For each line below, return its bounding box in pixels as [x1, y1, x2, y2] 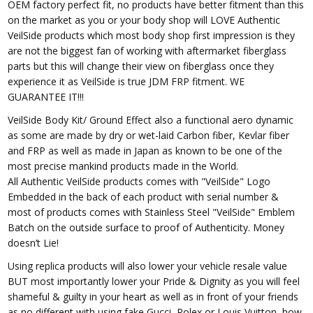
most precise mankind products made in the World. [8, 159, 239, 173]
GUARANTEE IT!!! [8, 89, 85, 103]
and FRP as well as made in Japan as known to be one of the [8, 143, 283, 157]
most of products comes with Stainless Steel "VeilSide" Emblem [8, 205, 296, 219]
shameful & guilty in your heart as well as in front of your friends [8, 289, 299, 303]
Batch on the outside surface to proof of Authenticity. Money [8, 220, 285, 234]
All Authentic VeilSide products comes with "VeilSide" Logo [8, 174, 271, 188]
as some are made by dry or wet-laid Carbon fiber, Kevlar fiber [8, 128, 290, 142]
